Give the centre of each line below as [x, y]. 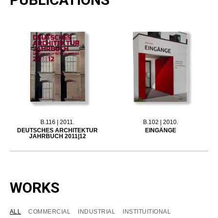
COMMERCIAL [50, 212]
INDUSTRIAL [97, 212]
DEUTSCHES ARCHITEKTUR [58, 131]
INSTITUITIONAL [147, 212]
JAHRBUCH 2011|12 [57, 136]
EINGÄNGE [160, 131]
